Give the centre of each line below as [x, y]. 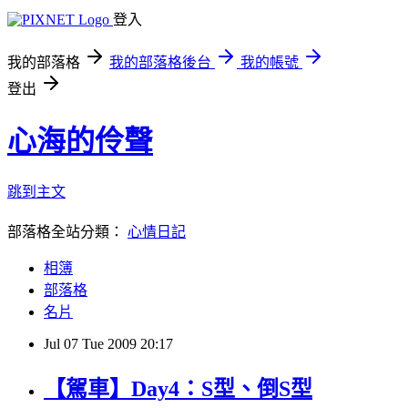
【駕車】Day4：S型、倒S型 [178, 388]
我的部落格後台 [160, 62]
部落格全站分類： [67, 231]
